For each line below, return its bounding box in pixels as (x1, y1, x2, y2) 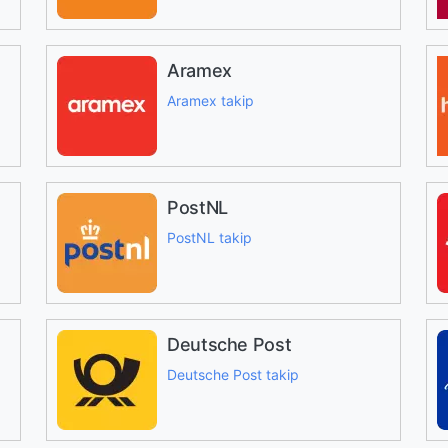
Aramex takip (166, 92, 254, 109)
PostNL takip (166, 229, 252, 246)
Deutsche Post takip (166, 366, 299, 383)
